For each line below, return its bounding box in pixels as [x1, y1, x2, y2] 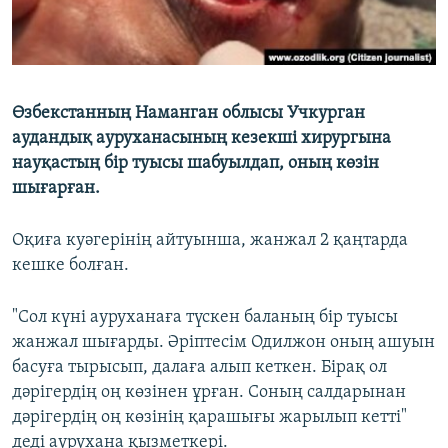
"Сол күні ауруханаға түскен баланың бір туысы [12, 308, 398, 328]
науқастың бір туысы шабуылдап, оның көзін [12, 154, 379, 174]
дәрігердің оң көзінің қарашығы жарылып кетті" [12, 408, 407, 428]
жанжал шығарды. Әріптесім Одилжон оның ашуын [12, 333, 435, 353]
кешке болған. [12, 256, 129, 276]
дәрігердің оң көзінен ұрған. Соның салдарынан [12, 383, 406, 403]
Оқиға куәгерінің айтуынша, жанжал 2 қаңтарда [12, 231, 408, 251]
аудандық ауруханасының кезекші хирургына [12, 129, 391, 149]
